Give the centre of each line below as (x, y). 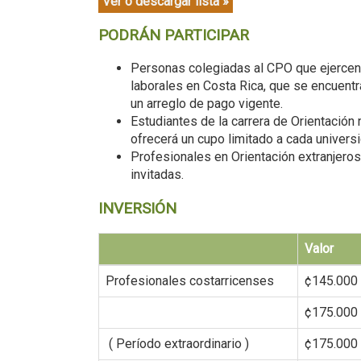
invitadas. (157, 175)
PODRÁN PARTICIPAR (174, 35)
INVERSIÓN (137, 209)
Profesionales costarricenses (190, 281)
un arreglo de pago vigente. (207, 104)
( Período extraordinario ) (177, 344)
